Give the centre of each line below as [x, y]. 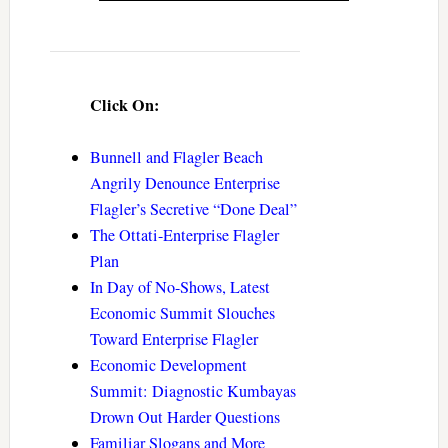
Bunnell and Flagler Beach [176, 156]
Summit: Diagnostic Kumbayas [192, 390]
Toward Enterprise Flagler [173, 338]
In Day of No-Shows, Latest [179, 286]
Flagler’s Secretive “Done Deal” [193, 208]
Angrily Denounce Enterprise [184, 182]
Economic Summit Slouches [182, 312]
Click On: [124, 104]
